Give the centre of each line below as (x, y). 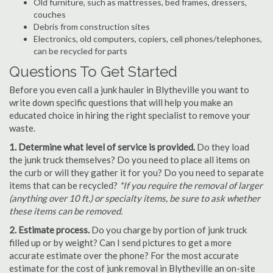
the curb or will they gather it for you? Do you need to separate (136, 172)
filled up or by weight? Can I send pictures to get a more (120, 243)
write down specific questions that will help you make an (121, 102)
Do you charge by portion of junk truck (168, 230)
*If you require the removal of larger (191, 185)
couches (50, 14)
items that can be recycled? (64, 185)
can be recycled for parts (80, 51)
